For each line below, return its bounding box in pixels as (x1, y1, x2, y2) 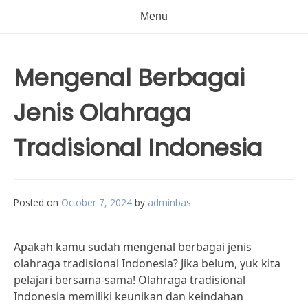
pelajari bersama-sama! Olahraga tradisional (14, 272, 245, 287)
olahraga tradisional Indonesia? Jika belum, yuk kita (14, 256, 280, 271)
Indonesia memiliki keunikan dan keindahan (14, 289, 243, 304)
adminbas (148, 196, 191, 209)
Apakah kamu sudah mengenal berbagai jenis (14, 239, 252, 254)
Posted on (14, 196, 61, 209)
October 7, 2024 (61, 196, 132, 209)
